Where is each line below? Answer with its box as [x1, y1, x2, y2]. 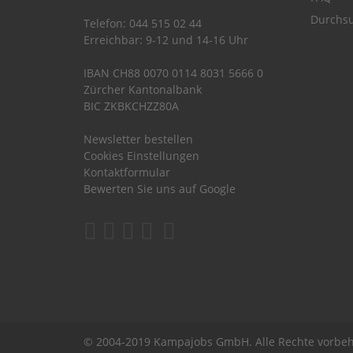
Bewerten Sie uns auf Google [84, 180, 236, 196]
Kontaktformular [84, 164, 170, 180]
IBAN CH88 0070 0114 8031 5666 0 [84, 65, 263, 80]
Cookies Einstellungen [84, 147, 199, 163]
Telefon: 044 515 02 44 [84, 15, 202, 31]
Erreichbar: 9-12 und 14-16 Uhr [84, 32, 248, 47]
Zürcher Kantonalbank [84, 81, 202, 97]
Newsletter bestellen [84, 131, 193, 147]
